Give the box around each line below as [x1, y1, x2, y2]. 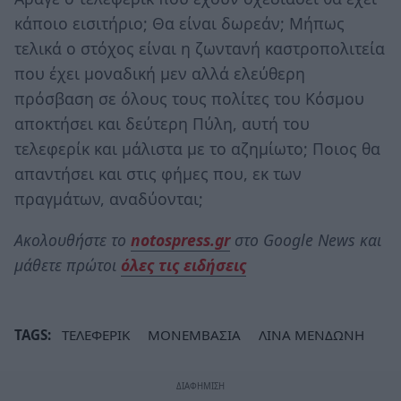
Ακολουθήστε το [14, 229, 131, 252]
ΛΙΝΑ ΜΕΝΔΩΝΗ [259, 326, 364, 345]
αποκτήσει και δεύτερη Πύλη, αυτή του [14, 113, 310, 135]
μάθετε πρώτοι [14, 254, 121, 277]
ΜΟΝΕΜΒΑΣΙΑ [148, 326, 241, 345]
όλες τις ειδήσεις [121, 254, 246, 277]
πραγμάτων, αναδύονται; [14, 188, 203, 210]
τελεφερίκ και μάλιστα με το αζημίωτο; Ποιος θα [14, 138, 380, 160]
